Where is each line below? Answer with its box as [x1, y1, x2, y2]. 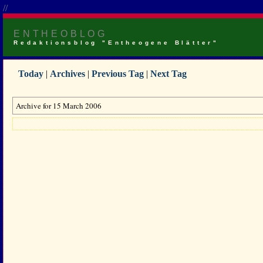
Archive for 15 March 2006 [16, 100, 102, 111]
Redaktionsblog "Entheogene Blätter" [14, 39, 220, 46]
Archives [50, 69, 85, 79]
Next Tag [150, 69, 187, 79]
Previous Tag [92, 69, 144, 79]
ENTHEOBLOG [14, 29, 107, 39]
